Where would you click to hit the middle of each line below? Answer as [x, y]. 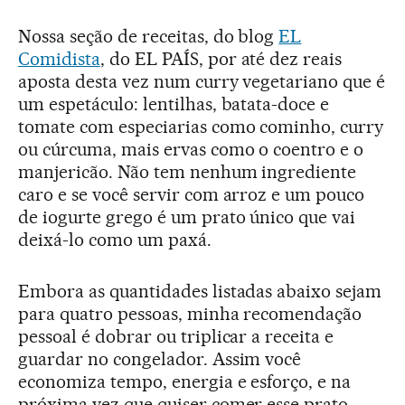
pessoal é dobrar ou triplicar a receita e [176, 337]
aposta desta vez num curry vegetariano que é [202, 82]
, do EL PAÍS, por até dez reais [221, 59]
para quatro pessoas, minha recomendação [190, 314]
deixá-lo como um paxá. [115, 240]
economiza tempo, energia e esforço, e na [185, 382]
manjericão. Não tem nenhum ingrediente [188, 172]
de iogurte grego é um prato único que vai [187, 217]
